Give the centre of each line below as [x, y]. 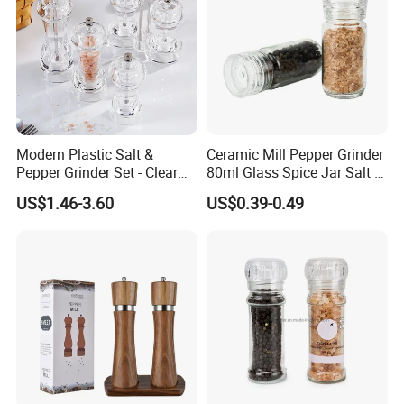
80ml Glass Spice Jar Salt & [294, 173]
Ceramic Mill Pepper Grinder [294, 155]
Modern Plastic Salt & [85, 155]
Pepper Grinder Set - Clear [97, 173]
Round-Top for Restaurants [102, 191]
